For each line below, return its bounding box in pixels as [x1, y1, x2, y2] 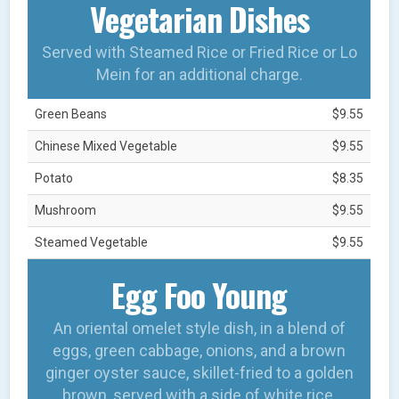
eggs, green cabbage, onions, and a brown [53, 340, 346, 360]
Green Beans [35, 106, 108, 121]
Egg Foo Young [111, 270, 288, 318]
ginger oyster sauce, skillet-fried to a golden [45, 362, 354, 382]
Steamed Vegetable [35, 234, 149, 249]
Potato [35, 170, 74, 185]
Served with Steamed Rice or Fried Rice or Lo [41, 42, 357, 61]
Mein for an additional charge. [95, 64, 303, 84]
